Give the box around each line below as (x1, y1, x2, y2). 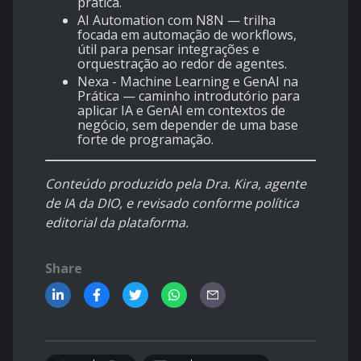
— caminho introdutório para (119, 87, 300, 106)
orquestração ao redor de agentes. (77, 55, 287, 73)
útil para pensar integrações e (77, 40, 259, 59)
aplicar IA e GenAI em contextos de (77, 102, 285, 120)
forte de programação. (77, 131, 214, 149)
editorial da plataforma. (45, 214, 189, 232)
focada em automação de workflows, (77, 26, 297, 44)
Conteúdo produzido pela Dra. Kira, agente (45, 175, 306, 193)
